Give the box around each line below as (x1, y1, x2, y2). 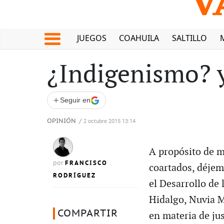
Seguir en (60, 96, 90, 104)
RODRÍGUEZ (53, 171, 96, 179)
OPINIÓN (47, 117, 76, 125)
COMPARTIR (57, 208, 118, 219)
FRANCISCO (65, 159, 107, 167)
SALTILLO (171, 32, 207, 44)
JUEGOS (76, 32, 106, 44)
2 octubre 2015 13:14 (83, 118, 135, 124)
